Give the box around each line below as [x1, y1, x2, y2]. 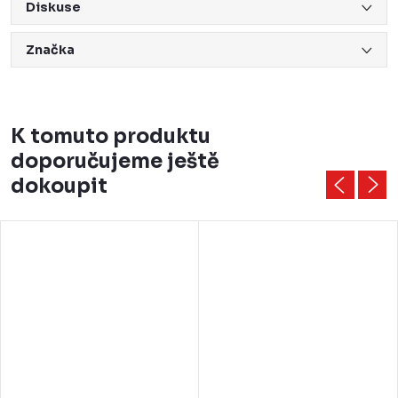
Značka [26, 42, 75, 59]
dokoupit [11, 174, 107, 199]
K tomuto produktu [11, 124, 211, 149]
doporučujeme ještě [11, 149, 219, 174]
